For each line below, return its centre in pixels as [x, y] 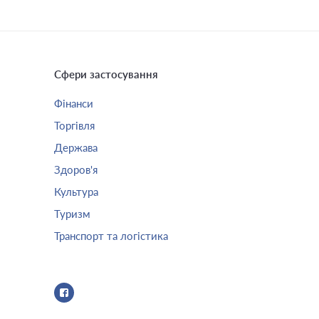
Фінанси [74, 103]
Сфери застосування [106, 74]
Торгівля [74, 125]
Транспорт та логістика [111, 236]
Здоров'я [76, 169]
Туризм [72, 214]
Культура [76, 192]
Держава [76, 147]
